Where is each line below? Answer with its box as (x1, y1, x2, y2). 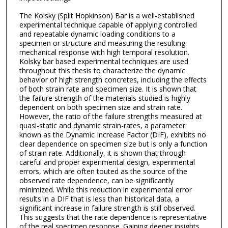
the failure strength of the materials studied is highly (19, 93, 190, 103)
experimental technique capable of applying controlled (19, 19, 197, 30)
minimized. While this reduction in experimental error (19, 184, 192, 194)
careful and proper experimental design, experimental (19, 157, 195, 167)
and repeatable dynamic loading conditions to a (19, 28, 176, 39)
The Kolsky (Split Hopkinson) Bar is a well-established (19, 10, 194, 20)
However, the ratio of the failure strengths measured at (19, 111, 202, 121)
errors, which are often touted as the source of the (19, 166, 187, 176)
